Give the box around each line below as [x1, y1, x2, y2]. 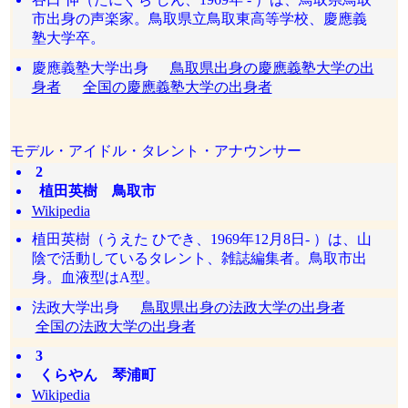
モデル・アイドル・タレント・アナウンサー [10, 143, 302, 158]
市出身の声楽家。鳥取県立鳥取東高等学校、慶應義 [31, 11, 367, 26]
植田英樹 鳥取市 [31, 183, 156, 199]
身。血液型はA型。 [31, 270, 159, 285]
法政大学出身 [31, 300, 141, 315]
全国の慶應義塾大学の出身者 [82, 79, 272, 95]
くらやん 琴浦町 [31, 367, 156, 382]
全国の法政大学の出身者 [35, 319, 196, 334]
